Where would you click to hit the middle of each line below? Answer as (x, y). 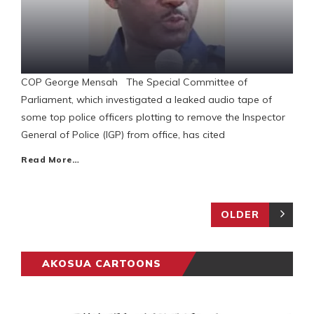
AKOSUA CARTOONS (102, 264)
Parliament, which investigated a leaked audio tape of (146, 100)
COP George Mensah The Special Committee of (134, 82)
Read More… (50, 160)
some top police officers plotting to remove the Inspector (153, 117)
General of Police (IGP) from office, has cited (123, 135)
